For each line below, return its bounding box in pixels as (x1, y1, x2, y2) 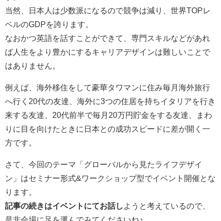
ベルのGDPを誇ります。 (5, 20, 93, 28)
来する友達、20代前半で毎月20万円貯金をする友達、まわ (5, 110, 212, 119)
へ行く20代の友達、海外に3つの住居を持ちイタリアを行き (5, 97, 216, 105)
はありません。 (5, 61, 60, 70)
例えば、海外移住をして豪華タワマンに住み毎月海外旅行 (5, 83, 210, 91)
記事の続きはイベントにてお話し (5, 201, 123, 210)
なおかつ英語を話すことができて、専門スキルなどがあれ (5, 34, 210, 42)
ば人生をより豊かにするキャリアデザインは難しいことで (5, 47, 210, 56)
